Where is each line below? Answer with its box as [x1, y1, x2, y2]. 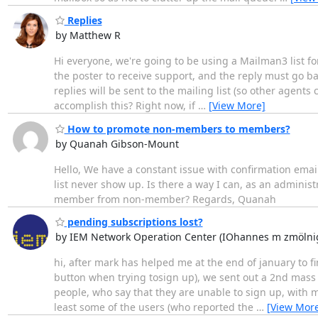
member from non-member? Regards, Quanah [53, 192, 276, 206]
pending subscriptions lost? [64, 215, 203, 229]
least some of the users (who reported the [53, 300, 256, 314]
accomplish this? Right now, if [53, 99, 198, 113]
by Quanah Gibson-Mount [55, 136, 179, 150]
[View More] [208, 99, 265, 113]
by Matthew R [55, 28, 121, 43]
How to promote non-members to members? [64, 121, 290, 136]
